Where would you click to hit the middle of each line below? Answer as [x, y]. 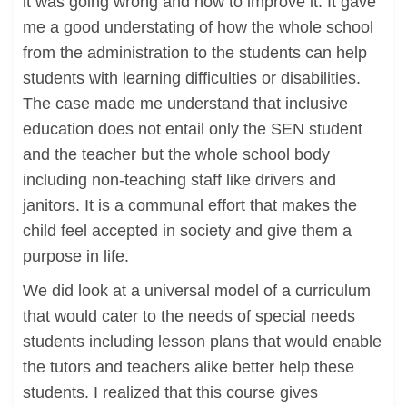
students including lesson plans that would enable [202, 342]
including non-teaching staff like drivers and [179, 180]
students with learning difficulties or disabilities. [192, 78]
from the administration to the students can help [195, 53]
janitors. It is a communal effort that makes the [190, 205]
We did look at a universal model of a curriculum [197, 291]
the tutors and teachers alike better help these [189, 367]
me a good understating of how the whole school [198, 27]
